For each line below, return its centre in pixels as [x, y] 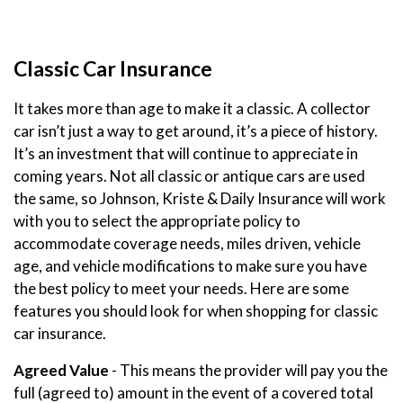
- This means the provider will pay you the [248, 371]
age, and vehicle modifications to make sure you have [190, 266]
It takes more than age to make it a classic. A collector [192, 109]
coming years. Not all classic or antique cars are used [189, 176]
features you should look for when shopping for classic [196, 311]
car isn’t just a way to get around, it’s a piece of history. [196, 131]
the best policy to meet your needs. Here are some [181, 289]
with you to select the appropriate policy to [157, 221]
